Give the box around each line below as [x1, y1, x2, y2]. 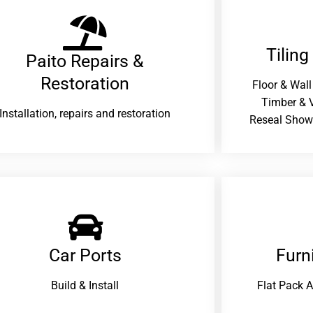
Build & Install [51, 278, 119, 292]
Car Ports [48, 245, 122, 266]
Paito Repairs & [26, 51, 145, 72]
